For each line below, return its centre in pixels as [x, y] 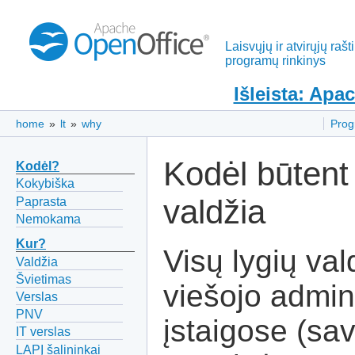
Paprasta [41, 201]
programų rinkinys [275, 61]
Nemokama [48, 219]
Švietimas [44, 279]
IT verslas [43, 332]
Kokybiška [45, 184]
